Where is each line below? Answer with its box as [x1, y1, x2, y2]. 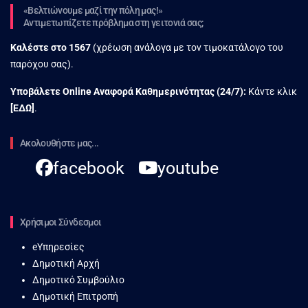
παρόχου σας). [10, 58, 74, 69]
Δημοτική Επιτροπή [32, 290, 118, 302]
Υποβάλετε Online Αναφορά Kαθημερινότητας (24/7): [10, 85, 246, 97]
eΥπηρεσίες [32, 241, 85, 252]
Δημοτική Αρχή [32, 257, 100, 269]
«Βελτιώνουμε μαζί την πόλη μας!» [23, 4, 163, 16]
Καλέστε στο [10, 41, 69, 53]
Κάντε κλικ [246, 85, 297, 97]
